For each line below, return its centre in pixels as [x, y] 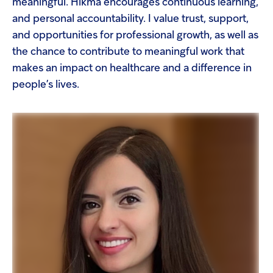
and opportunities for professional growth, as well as [135, 36]
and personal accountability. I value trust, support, [130, 19]
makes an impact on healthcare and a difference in [132, 69]
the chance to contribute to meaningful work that [128, 52]
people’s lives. [46, 85]
